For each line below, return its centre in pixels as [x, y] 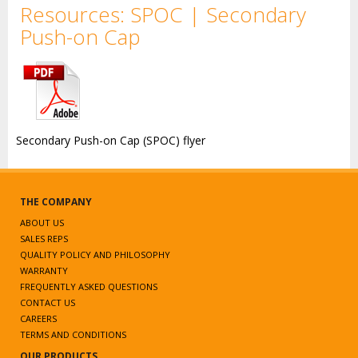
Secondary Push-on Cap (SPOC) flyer [111, 140]
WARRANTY [44, 270]
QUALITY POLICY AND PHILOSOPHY [95, 255]
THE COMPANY [56, 202]
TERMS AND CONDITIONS [73, 334]
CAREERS [38, 318]
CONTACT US [48, 302]
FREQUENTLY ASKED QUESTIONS [89, 286]
